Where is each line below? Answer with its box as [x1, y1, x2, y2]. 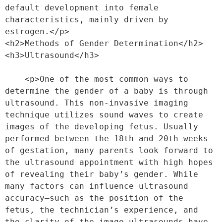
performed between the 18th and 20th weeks [5, 134, 208, 143]
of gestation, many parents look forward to [5, 146, 213, 155]
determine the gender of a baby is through [5, 86, 208, 96]
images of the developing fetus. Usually [5, 122, 198, 131]
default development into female [5, 3, 159, 12]
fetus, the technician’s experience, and [5, 205, 198, 215]
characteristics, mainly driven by [5, 15, 168, 24]
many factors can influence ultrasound [5, 181, 188, 191]
